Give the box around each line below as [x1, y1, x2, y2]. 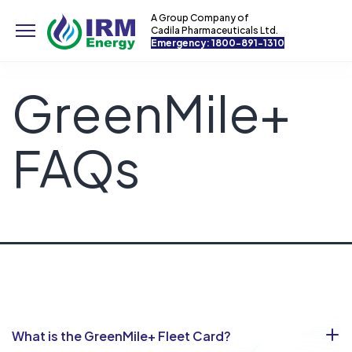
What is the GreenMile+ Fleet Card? [12, 328, 231, 344]
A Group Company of [151, 12, 249, 24]
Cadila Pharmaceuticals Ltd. [151, 24, 278, 36]
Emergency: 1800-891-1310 [151, 37, 284, 49]
